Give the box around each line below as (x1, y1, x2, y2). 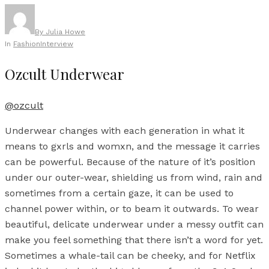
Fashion (13, 40, 40, 48)
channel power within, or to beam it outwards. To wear (5, 202, 259, 214)
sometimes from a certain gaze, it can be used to (5, 187, 234, 199)
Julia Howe (46, 28, 85, 36)
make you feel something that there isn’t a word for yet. (5, 234, 263, 246)
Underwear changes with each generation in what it (5, 124, 244, 136)
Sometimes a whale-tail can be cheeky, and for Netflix (5, 249, 256, 261)
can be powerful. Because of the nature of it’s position (5, 156, 255, 168)
